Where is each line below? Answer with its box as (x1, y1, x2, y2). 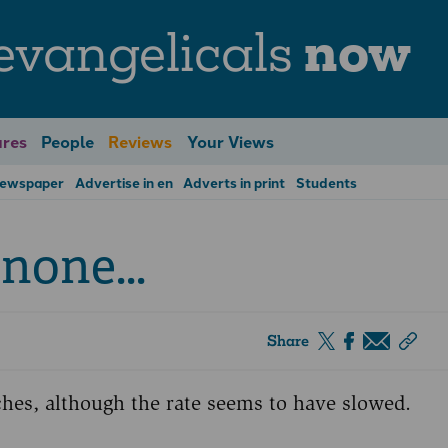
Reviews (108, 129, 173, 153)
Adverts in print (183, 172, 286, 193)
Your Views (186, 129, 274, 153)
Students (296, 172, 358, 193)
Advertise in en (74, 172, 173, 193)
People (40, 129, 94, 153)
